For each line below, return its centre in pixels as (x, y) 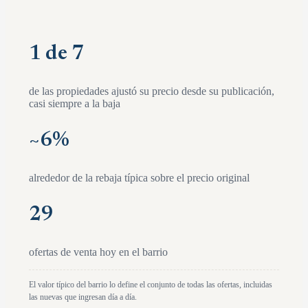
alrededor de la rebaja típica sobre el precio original (139, 177)
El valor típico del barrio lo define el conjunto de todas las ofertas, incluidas (151, 284)
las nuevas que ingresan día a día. (83, 297)
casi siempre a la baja (75, 103)
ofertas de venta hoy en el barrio (98, 252)
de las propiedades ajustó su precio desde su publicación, (152, 91)
